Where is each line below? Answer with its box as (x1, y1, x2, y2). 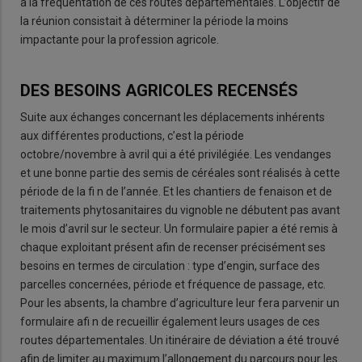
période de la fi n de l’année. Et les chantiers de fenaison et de (20, 185, 332, 199)
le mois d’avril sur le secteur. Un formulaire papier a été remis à (20, 222, 338, 236)
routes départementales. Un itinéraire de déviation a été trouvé (20, 334, 339, 347)
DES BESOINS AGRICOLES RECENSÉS (20, 80, 302, 100)
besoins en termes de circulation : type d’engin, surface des (20, 259, 320, 273)
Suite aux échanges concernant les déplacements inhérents (20, 111, 325, 124)
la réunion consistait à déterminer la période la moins (20, 14, 288, 27)
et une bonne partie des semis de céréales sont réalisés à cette (20, 166, 340, 180)
